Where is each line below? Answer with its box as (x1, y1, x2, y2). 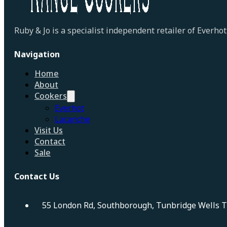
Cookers (34, 90, 67, 102)
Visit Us (34, 125, 63, 136)
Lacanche (55, 113, 90, 125)
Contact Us (14, 171, 59, 182)
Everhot (55, 102, 84, 114)
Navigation (14, 49, 60, 60)
